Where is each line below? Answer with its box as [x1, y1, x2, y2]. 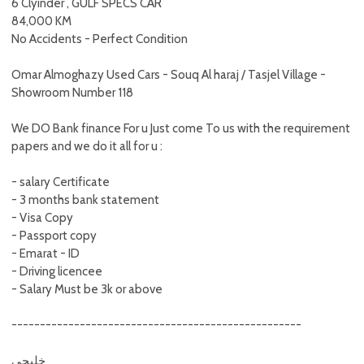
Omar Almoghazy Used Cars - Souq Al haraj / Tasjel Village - [11, 67, 326, 82]
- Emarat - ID [11, 246, 80, 261]
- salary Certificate [11, 175, 110, 189]
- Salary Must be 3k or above [11, 282, 162, 297]
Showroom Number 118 [11, 85, 133, 100]
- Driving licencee [11, 264, 102, 279]
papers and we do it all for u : [11, 139, 162, 154]
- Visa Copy [11, 210, 73, 225]
